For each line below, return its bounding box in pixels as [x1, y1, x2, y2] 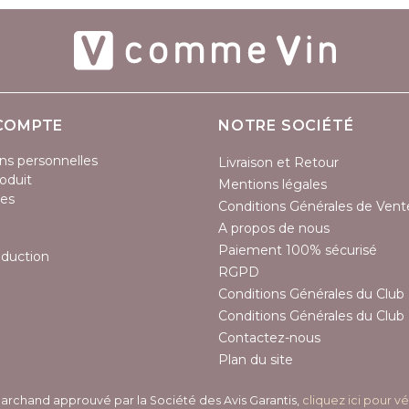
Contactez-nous [218, 330, 320, 347]
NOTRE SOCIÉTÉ [218, 117, 354, 135]
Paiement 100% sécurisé [218, 242, 377, 259]
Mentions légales [218, 176, 327, 194]
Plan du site [218, 351, 293, 369]
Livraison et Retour [218, 154, 339, 172]
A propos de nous [218, 220, 330, 237]
